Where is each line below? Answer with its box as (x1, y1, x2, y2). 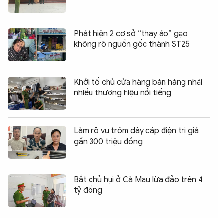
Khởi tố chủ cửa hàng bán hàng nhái (74, 77, 202, 88)
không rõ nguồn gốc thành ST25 (74, 39, 190, 50)
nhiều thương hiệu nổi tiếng (74, 88, 171, 98)
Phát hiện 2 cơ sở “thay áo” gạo (74, 29, 188, 39)
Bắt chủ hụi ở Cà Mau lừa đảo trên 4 (74, 175, 203, 185)
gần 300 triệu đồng (74, 137, 143, 147)
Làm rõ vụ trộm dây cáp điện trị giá (74, 126, 199, 136)
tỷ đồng (74, 185, 102, 196)
